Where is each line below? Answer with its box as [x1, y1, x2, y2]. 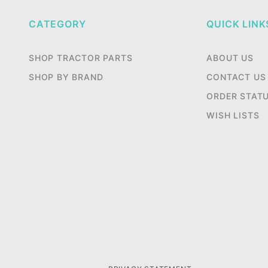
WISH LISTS [206, 110, 260, 120]
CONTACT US [206, 72, 266, 82]
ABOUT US [206, 53, 254, 63]
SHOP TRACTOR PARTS [29, 53, 133, 63]
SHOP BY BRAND [29, 72, 103, 82]
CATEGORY [29, 18, 86, 30]
